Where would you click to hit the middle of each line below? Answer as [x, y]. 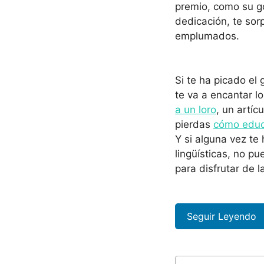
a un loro [196, 110]
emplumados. [207, 36]
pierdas [194, 125]
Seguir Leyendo [222, 216]
